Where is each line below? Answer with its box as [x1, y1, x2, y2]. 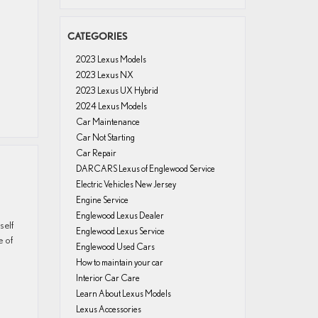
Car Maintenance [75, 116, 140, 127]
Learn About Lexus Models [75, 288, 171, 299]
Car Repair [75, 148, 116, 158]
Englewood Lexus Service [75, 226, 165, 236]
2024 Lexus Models [75, 101, 147, 111]
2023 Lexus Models [75, 54, 146, 65]
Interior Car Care [75, 273, 140, 283]
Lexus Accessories [75, 304, 141, 314]
